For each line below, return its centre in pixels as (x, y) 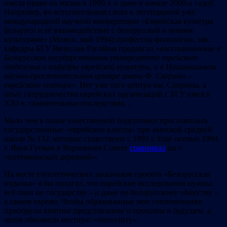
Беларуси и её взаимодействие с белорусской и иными (99, 30)
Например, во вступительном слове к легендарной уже (100, 12)
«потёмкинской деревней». (51, 157)
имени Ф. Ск (143, 75)
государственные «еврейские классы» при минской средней (108, 129)
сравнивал (148, 147)
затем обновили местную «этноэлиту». (71, 219)
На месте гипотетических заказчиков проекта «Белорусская (107, 174)
